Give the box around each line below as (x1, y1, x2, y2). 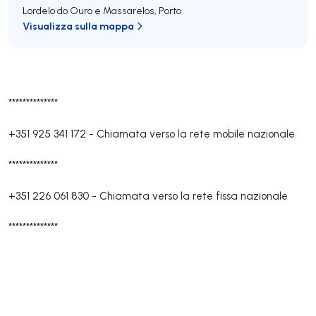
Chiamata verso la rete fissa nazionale (99, 189, 288, 202)
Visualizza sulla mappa (23, 19, 134, 32)
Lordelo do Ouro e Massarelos (23, 4, 154, 17)
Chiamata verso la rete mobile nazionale (97, 127, 295, 140)
